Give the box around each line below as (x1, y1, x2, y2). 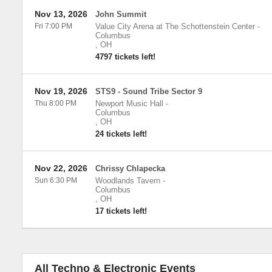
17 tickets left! (95, 206, 147, 216)
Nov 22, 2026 (34, 163, 87, 173)
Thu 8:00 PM (34, 99, 76, 107)
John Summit (95, 10, 146, 19)
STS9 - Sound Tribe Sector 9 (95, 87, 202, 96)
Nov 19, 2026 (34, 86, 87, 96)
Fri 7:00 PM (34, 22, 72, 30)
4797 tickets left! (95, 52, 155, 61)
